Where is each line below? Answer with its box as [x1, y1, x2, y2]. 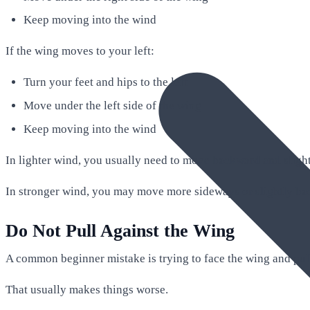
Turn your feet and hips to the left [23, 75, 188, 89]
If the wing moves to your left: [6, 44, 154, 58]
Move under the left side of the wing [23, 99, 201, 113]
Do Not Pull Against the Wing [6, 220, 235, 241]
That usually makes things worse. [6, 283, 168, 297]
